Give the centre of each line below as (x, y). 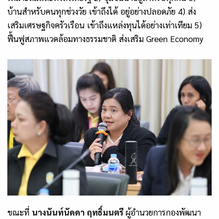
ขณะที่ (20, 212)
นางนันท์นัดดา (59, 212)
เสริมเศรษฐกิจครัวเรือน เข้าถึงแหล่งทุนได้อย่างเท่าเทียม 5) (105, 25)
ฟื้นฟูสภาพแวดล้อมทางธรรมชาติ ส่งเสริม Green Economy (105, 38)
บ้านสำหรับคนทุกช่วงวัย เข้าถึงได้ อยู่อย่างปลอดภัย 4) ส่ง (102, 11)
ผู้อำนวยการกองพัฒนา (162, 212)
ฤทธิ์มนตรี (105, 212)
